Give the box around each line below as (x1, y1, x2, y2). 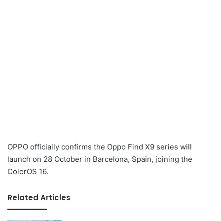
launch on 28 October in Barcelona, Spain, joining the (7, 154, 192, 164)
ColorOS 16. (7, 166, 48, 176)
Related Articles (7, 192, 71, 203)
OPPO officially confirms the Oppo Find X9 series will (7, 142, 192, 151)
